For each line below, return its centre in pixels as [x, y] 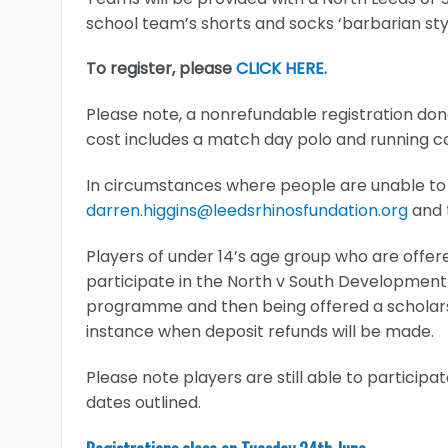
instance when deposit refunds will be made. [260, 331]
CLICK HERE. [281, 69]
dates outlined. [143, 402]
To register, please [161, 69]
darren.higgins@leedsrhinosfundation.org [247, 211]
